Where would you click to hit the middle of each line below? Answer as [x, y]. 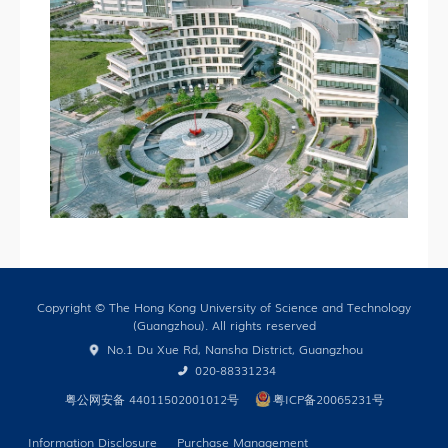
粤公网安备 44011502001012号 [151, 398]
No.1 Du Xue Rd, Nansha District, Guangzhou [233, 348]
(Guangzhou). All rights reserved [224, 324]
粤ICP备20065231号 [328, 398]
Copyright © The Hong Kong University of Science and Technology [224, 306]
